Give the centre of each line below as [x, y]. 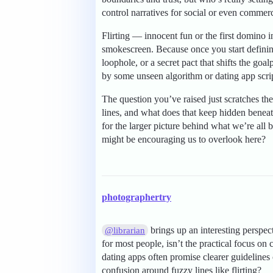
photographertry [136, 197]
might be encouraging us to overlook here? [184, 140]
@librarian [125, 231]
